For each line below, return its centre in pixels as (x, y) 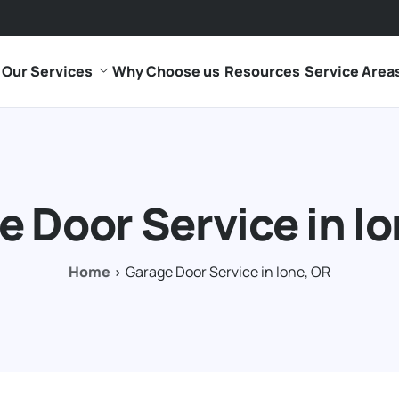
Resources (262, 71)
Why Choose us (166, 71)
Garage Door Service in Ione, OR (228, 272)
